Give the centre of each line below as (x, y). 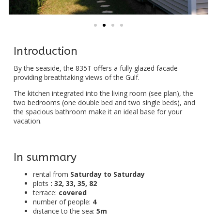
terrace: (46, 192)
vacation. (28, 121)
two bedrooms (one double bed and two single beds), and (104, 102)
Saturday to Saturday (108, 174)
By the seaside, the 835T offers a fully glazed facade (96, 68)
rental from (52, 174)
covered (73, 192)
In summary (45, 157)
